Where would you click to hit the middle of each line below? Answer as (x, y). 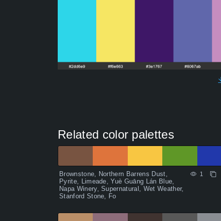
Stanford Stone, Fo (88, 196)
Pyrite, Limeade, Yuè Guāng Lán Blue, (117, 182)
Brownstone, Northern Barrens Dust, (113, 174)
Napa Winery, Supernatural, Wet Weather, (122, 189)
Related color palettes (116, 135)
